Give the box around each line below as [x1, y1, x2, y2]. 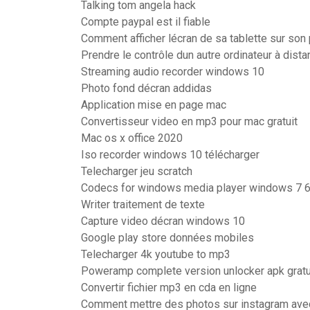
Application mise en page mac [81, 98, 226, 111]
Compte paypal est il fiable [81, 15, 210, 28]
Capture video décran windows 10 [81, 215, 245, 228]
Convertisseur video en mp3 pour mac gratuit [81, 115, 298, 128]
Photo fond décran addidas [81, 82, 212, 95]
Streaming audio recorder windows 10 [81, 65, 264, 78]
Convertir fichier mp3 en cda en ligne [81, 281, 257, 294]
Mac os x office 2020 [81, 131, 183, 145]
